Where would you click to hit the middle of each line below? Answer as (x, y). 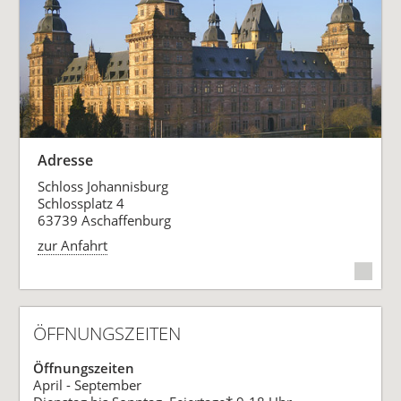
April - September (88, 385)
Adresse (66, 160)
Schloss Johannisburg (103, 186)
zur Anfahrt (73, 246)
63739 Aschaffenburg (105, 220)
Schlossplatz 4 (81, 203)
